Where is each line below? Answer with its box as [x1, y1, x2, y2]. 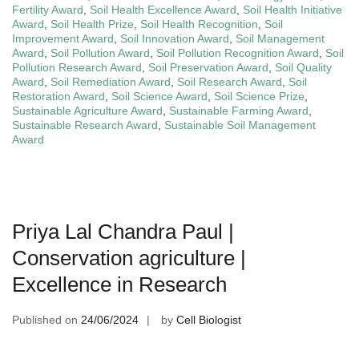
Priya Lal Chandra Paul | [12, 220, 234, 244]
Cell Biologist [176, 313, 241, 327]
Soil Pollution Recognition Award [156, 46, 319, 60]
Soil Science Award [111, 90, 208, 103]
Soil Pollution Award [50, 46, 150, 60]
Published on [12, 313, 81, 327]
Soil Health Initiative [243, 3, 342, 17]
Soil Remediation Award [50, 75, 171, 89]
